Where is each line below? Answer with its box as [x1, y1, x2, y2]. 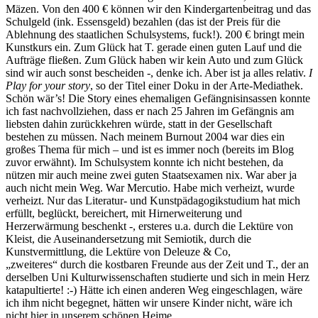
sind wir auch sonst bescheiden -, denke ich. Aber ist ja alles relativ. [6, 66, 309, 79]
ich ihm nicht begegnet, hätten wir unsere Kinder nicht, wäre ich [6, 296, 292, 309]
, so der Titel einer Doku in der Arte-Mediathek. [90, 79, 303, 92]
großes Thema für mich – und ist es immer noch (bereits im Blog [6, 143, 294, 155]
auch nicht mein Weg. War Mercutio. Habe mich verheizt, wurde [6, 181, 295, 194]
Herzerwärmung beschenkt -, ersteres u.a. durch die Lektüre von [6, 219, 293, 232]
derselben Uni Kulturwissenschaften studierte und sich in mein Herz [6, 270, 309, 283]
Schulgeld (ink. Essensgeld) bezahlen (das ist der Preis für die [6, 15, 280, 28]
